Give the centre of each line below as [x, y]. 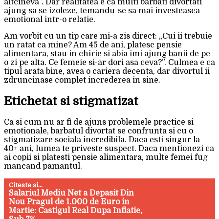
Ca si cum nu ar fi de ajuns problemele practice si [99, 122]
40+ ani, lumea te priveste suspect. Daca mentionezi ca [109, 149]
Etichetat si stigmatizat [71, 101]
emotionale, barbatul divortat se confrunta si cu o [99, 131]
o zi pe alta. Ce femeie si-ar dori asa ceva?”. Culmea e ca [109, 63]
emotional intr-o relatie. [50, 20]
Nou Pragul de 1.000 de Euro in [69, 202]
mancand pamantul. [43, 166]
